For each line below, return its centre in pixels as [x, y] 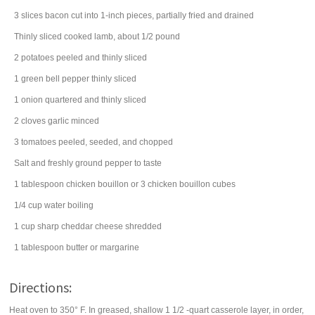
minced [85, 121]
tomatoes [39, 142]
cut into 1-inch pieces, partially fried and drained [163, 15]
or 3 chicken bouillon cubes [184, 184]
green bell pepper [56, 79]
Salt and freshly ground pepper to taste [88, 163]
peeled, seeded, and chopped [116, 142]
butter [77, 247]
